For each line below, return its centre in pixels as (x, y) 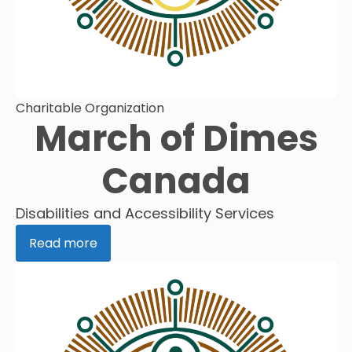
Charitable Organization (90, 108)
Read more (63, 243)
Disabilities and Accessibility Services (145, 213)
